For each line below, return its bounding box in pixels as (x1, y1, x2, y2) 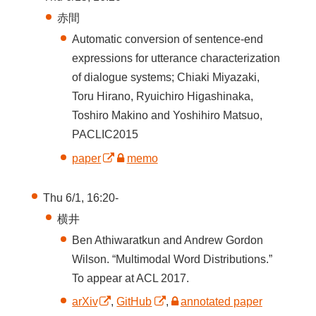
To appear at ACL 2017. (72, 272, 190, 284)
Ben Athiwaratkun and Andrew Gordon (72, 233, 264, 246)
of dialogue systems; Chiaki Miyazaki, (72, 71, 260, 84)
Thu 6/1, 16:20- (42, 191, 119, 204)
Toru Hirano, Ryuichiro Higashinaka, (72, 90, 254, 103)
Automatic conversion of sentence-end (72, 33, 264, 46)
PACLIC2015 (72, 128, 139, 141)
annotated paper (180, 296, 262, 308)
